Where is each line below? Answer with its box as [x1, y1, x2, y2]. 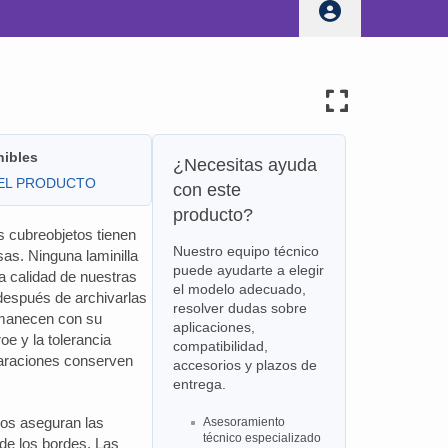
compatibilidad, [172, 338, 268, 354]
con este [172, 180, 241, 200]
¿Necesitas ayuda [172, 155, 317, 175]
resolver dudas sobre [172, 300, 307, 316]
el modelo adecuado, [172, 281, 306, 297]
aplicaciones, [172, 319, 255, 335]
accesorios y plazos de [172, 357, 317, 373]
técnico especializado [202, 431, 321, 445]
